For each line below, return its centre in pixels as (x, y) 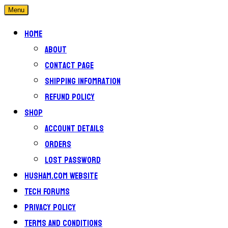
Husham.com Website (61, 176)
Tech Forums (47, 192)
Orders (58, 144)
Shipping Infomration (83, 81)
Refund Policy (70, 97)
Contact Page (69, 65)
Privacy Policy (50, 207)
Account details (74, 129)
